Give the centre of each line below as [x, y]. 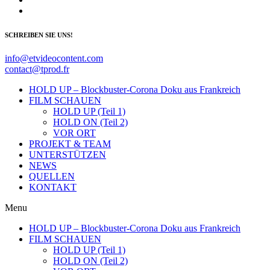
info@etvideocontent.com [54, 58]
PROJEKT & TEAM [70, 144]
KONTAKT [53, 187]
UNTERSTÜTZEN [67, 155]
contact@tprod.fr [37, 69]
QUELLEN [52, 177]
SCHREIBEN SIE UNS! [39, 35]
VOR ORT [74, 133]
